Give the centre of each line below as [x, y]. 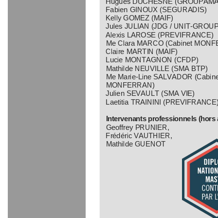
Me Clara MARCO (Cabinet [150, 43]
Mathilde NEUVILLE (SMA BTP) [156, 68]
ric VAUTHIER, [149, 135]
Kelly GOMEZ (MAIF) [140, 18]
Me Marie [121, 76]
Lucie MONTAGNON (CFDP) [152, 59]
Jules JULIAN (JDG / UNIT [148, 26]
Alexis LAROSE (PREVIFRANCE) [160, 34]
